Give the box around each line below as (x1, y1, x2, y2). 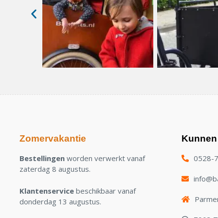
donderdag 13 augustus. (19, 196, 101, 206)
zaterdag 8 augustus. (19, 164, 91, 174)
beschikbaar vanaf (74, 185, 136, 196)
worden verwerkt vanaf (65, 153, 145, 163)
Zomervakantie (19, 133, 86, 144)
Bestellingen (19, 153, 65, 163)
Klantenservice (19, 185, 74, 196)
